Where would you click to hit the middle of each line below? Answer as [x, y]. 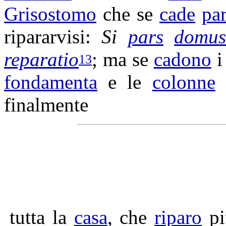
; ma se [123, 59]
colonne [184, 82]
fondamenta [51, 82]
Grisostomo [50, 14]
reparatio [41, 59]
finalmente [46, 105]
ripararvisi [45, 37]
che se [128, 14]
